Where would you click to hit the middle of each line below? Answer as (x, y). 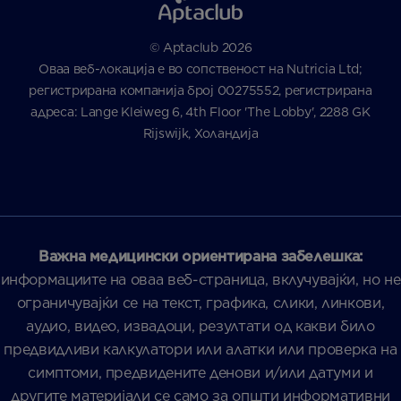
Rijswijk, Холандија (200, 134)
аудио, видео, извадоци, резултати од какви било (200, 327)
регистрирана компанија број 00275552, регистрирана (200, 91)
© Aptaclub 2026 (200, 48)
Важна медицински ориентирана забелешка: (200, 257)
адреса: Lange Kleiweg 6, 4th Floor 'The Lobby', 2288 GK (200, 112)
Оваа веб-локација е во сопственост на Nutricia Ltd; (200, 69)
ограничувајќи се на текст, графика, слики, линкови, (200, 303)
